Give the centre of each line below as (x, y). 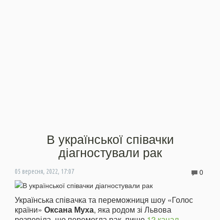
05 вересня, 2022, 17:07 (44, 171)
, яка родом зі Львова (133, 209)
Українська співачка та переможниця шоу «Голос (104, 199)
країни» (29, 209)
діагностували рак (110, 151)
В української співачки (110, 138)
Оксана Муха (69, 209)
